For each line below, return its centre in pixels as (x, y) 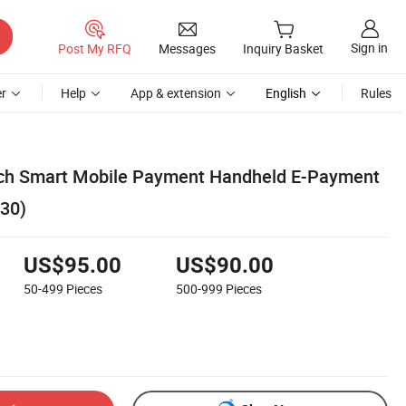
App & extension (176, 93)
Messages (187, 48)
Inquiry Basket (283, 49)
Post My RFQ (95, 48)
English (286, 93)
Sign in (369, 48)
